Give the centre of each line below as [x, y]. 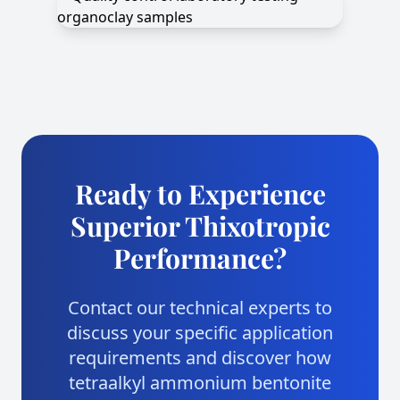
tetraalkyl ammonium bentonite [200, 383]
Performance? [200, 258]
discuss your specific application [200, 333]
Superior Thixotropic [200, 226]
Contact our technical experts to [200, 308]
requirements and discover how [200, 358]
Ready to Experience [200, 194]
